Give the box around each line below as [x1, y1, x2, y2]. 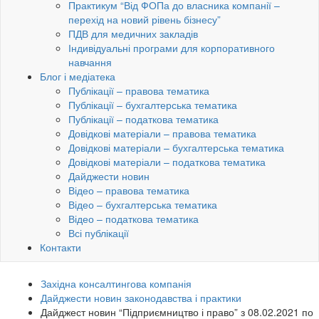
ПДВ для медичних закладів [68, 26, 198, 41]
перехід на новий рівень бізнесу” [68, 12, 221, 27]
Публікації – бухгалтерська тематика [68, 98, 237, 113]
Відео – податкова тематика [68, 211, 199, 226]
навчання [68, 55, 112, 70]
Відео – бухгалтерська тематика [68, 197, 217, 212]
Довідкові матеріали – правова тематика [68, 126, 256, 141]
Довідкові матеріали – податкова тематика [68, 155, 266, 169]
